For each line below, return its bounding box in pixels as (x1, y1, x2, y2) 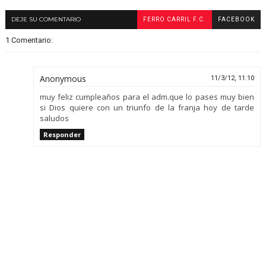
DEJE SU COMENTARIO (11, 15, 81, 24)
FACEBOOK (218, 16, 255, 23)
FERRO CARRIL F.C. (143, 16, 207, 23)
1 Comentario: (5, 36, 53, 45)
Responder (43, 130, 81, 140)
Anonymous (39, 73, 86, 85)
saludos (39, 113, 69, 124)
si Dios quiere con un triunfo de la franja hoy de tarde (39, 102, 255, 113)
